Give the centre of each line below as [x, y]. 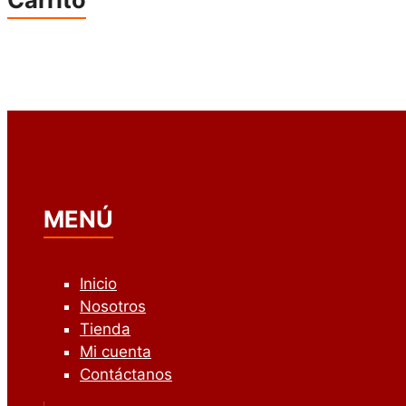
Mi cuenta [116, 352]
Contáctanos [126, 375]
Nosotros [113, 307]
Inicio [98, 284]
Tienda [105, 329]
